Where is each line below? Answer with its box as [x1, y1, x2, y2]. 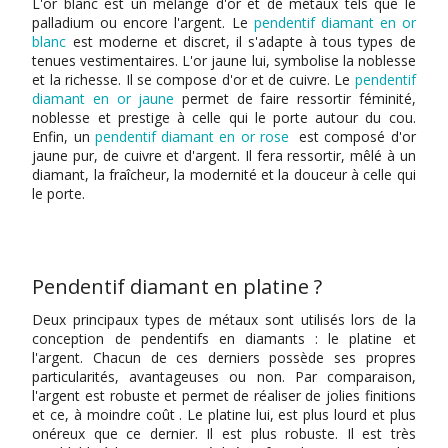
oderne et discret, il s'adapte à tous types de [111, 31, 416, 51]
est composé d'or [293, 126, 416, 146]
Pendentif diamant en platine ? [32, 272, 323, 300]
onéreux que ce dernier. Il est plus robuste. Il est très [32, 423, 416, 443]
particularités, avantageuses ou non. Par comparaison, [32, 366, 416, 386]
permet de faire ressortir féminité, [174, 88, 416, 108]
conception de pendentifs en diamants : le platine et [32, 328, 416, 348]
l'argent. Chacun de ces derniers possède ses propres [32, 347, 416, 367]
